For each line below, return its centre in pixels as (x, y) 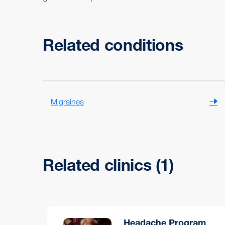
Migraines (67, 102)
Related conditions (113, 45)
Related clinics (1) (108, 165)
